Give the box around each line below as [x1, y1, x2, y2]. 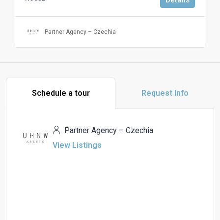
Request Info [141, 88, 189, 98]
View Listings [53, 140, 102, 150]
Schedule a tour [31, 88, 90, 98]
